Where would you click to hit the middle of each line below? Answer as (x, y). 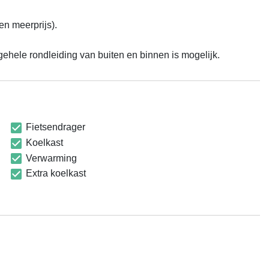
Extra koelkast (55, 174)
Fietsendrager (54, 127)
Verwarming (50, 158)
